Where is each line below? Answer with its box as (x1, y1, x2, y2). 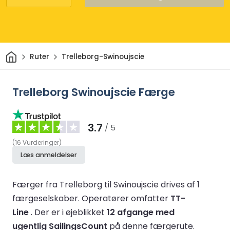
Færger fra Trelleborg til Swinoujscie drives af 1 (12, 178, 200, 190)
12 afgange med (107, 206, 175, 218)
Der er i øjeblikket (34, 206, 107, 218)
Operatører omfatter (82, 192, 170, 204)
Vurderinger (23, 138, 59, 147)
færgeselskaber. (12, 192, 82, 204)
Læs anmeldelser (21, 150, 77, 159)
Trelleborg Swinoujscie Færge (12, 84, 175, 100)
